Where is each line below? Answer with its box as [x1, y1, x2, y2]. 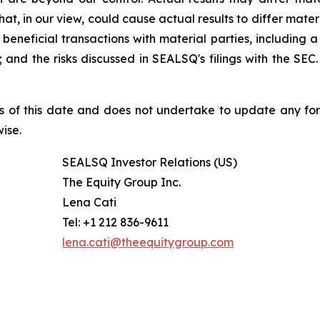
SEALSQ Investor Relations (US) [62, 155, 237, 170]
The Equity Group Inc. [62, 175, 181, 190]
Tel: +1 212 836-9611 [62, 215, 169, 230]
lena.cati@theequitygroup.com [62, 235, 234, 250]
